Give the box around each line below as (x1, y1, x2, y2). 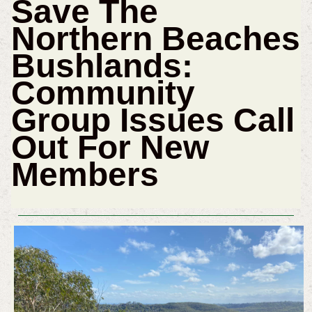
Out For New (10, 129, 209, 166)
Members (10, 156, 159, 194)
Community (10, 75, 195, 112)
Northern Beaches (10, 20, 300, 58)
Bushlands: (10, 47, 193, 85)
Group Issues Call (10, 102, 295, 139)
